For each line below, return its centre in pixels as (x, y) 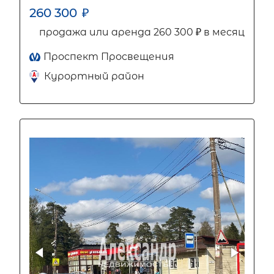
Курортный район (94, 76)
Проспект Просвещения (109, 57)
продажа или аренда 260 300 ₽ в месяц (142, 32)
